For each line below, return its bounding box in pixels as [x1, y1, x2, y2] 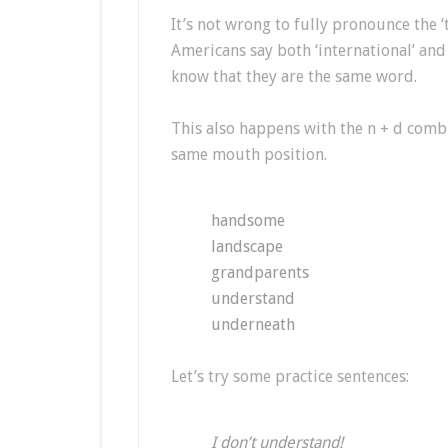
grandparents [211, 263, 309, 282]
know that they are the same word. [171, 67, 417, 86]
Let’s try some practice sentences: [171, 367, 409, 386]
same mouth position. [171, 145, 327, 164]
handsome [211, 211, 285, 230]
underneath [211, 315, 295, 334]
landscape [211, 237, 283, 256]
